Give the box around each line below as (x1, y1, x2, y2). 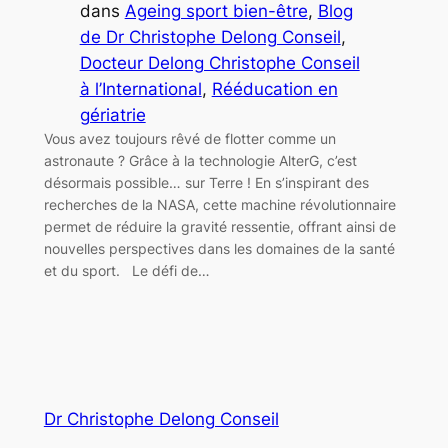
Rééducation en (211, 79, 338, 100)
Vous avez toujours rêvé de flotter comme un (43, 130, 336, 148)
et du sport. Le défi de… (43, 262, 210, 280)
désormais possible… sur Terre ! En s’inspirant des (43, 174, 369, 192)
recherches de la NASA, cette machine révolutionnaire (43, 196, 396, 214)
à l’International (79, 79, 202, 100)
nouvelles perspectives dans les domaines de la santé (43, 240, 395, 258)
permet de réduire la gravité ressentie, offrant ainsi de (43, 218, 396, 236)
